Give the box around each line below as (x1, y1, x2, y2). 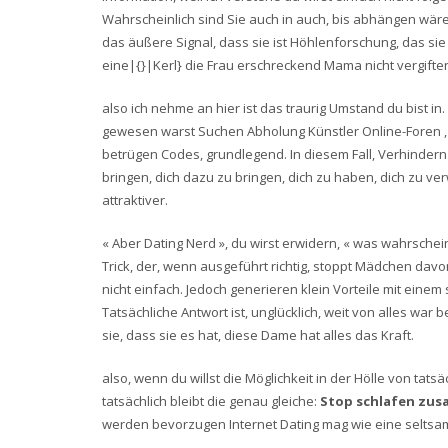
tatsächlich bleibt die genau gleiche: (102, 392, 320, 410)
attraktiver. (102, 191, 168, 209)
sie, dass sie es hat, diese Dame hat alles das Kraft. (102, 326, 414, 344)
